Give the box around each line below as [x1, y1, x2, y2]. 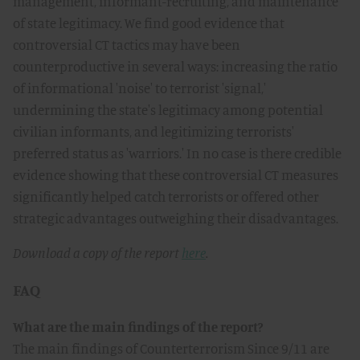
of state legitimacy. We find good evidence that [13, 14, 284, 31]
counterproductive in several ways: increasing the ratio [13, 58, 337, 75]
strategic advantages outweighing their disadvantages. [13, 210, 338, 227]
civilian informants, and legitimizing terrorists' [13, 123, 294, 140]
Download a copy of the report [13, 244, 182, 261]
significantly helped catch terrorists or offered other [13, 188, 319, 205]
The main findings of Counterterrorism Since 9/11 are [13, 340, 329, 357]
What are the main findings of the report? [13, 318, 263, 335]
